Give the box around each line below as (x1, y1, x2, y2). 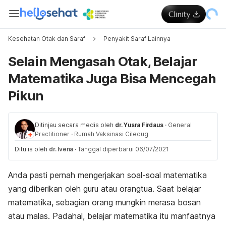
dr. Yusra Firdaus (115, 121, 163, 129)
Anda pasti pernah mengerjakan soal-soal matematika (8, 170, 207, 180)
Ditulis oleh (15, 145, 49, 153)
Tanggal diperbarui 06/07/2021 (78, 145, 169, 153)
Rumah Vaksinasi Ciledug (74, 130, 148, 138)
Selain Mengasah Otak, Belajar (8, 53, 197, 69)
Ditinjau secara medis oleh (35, 121, 114, 129)
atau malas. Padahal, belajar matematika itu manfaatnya (8, 211, 215, 221)
